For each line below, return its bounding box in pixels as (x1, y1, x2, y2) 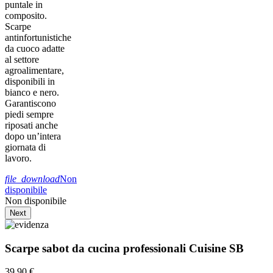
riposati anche (5, 120, 58, 131)
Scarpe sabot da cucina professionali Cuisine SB (5, 241, 244, 255)
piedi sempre (5, 109, 54, 120)
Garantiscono (5, 98, 56, 109)
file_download (5, 174, 60, 185)
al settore (5, 54, 39, 65)
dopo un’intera (5, 131, 61, 142)
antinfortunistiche (5, 32, 71, 43)
